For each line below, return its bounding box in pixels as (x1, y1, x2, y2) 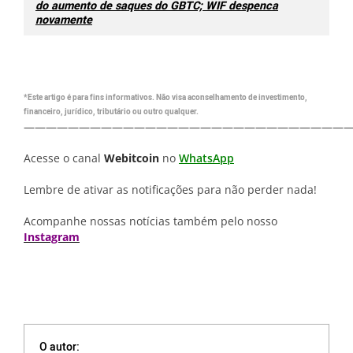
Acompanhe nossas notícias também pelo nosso (24, 214, 277, 229)
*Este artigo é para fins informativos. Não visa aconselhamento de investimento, (24, 92, 307, 104)
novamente (35, 12, 92, 29)
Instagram (24, 229, 80, 245)
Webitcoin (104, 150, 159, 166)
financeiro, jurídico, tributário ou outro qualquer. (24, 106, 199, 118)
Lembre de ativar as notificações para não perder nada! (24, 182, 317, 198)
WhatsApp (179, 150, 234, 166)
